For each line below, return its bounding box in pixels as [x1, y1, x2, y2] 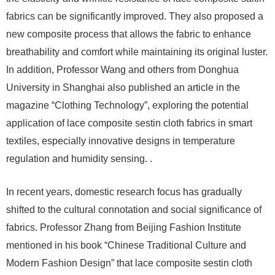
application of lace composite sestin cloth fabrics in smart [6, 118, 252, 128]
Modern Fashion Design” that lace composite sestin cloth [6, 258, 252, 268]
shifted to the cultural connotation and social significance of [6, 204, 261, 215]
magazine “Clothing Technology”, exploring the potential [6, 100, 249, 110]
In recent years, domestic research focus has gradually [6, 187, 242, 197]
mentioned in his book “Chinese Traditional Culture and [6, 240, 246, 250]
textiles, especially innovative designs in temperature [6, 136, 235, 146]
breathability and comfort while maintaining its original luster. [6, 47, 268, 57]
